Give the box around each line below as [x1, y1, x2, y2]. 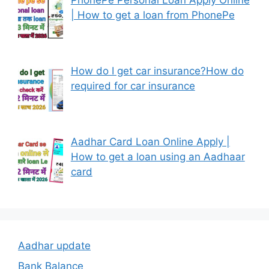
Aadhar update [18, 240, 91, 252]
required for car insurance [70, 80, 195, 92]
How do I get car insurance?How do [70, 65, 244, 77]
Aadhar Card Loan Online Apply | [70, 136, 230, 148]
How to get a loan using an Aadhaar [70, 151, 245, 163]
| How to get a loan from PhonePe [70, 8, 235, 21]
